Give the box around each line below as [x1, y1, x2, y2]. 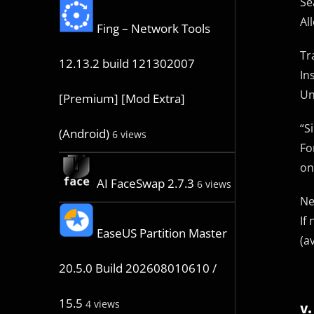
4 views [85, 297, 120, 311]
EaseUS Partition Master [96, 225, 227, 242]
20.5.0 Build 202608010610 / [58, 260, 217, 277]
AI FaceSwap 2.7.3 [96, 175, 194, 192]
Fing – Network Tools [96, 20, 210, 37]
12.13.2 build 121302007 [58, 55, 195, 72]
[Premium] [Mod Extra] [58, 90, 185, 107]
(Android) [58, 125, 109, 142]
